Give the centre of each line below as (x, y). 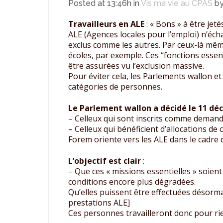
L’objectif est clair (105, 161)
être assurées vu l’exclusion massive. (136, 66)
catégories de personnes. (115, 87)
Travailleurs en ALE (106, 24)
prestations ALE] (99, 203)
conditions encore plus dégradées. (132, 182)
